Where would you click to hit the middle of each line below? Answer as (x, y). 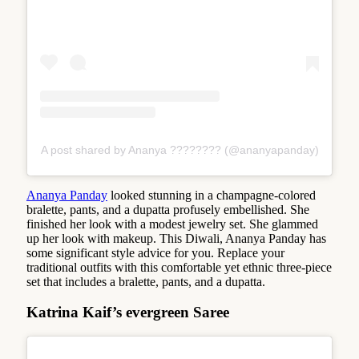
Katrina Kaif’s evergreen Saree (128, 313)
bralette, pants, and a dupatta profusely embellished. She (168, 209)
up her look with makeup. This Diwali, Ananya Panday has (176, 238)
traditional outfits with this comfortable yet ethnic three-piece (179, 267)
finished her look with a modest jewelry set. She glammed (172, 224)
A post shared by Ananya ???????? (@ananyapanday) (179, 149)
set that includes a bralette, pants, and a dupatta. (146, 281)
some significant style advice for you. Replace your (155, 252)
